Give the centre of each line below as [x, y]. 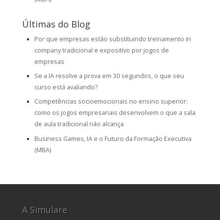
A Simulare [44, 209]
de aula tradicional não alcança [79, 124]
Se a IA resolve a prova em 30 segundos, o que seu [109, 76]
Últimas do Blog [56, 24]
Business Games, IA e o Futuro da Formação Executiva [113, 138]
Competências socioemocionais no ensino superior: [111, 102]
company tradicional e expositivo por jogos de [101, 50]
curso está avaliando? [66, 87]
